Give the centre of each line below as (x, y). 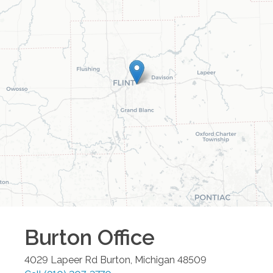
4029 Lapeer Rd (61, 260)
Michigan (155, 260)
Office (123, 238)
